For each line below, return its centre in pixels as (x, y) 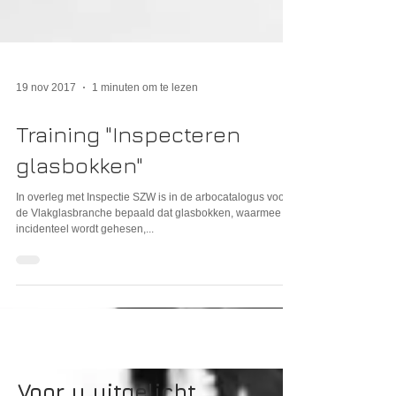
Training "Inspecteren (128, 198)
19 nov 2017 (46, 151)
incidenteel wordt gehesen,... (85, 293)
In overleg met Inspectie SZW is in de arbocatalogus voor (152, 261)
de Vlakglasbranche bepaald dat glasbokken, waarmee (148, 277)
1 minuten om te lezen (145, 151)
